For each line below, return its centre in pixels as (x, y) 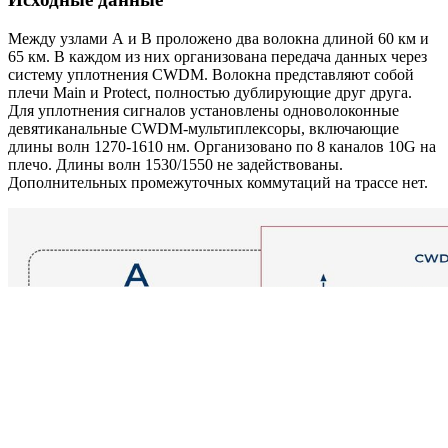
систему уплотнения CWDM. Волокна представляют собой (211, 74)
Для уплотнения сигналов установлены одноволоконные (203, 110)
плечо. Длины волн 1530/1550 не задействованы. (175, 164)
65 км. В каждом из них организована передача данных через (217, 56)
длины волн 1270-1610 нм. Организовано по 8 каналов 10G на (222, 146)
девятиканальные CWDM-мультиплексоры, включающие (203, 128)
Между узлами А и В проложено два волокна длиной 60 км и (218, 38)
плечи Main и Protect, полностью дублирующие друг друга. (210, 92)
